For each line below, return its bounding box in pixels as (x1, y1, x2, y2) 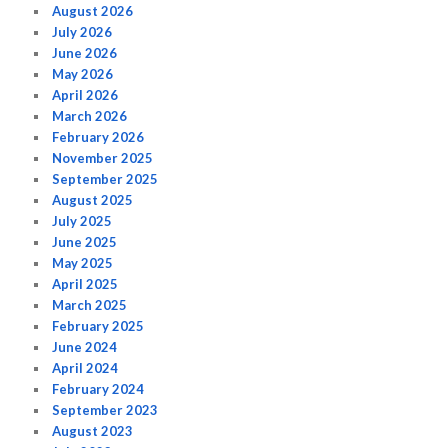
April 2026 (52, 86, 119, 103)
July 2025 (52, 212, 113, 229)
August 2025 (52, 191, 134, 208)
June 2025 (52, 233, 118, 250)
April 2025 (52, 275, 119, 292)
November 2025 (52, 149, 154, 166)
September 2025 (52, 170, 159, 187)
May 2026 (52, 65, 114, 82)
